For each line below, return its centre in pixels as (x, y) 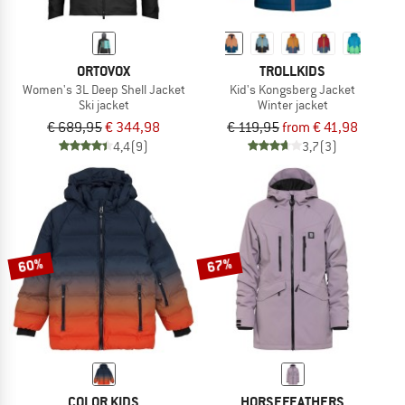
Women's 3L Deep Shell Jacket (104, 89)
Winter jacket (292, 104)
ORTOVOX (104, 71)
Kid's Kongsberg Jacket (292, 89)
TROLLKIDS (292, 71)
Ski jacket (104, 104)
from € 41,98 (320, 127)
